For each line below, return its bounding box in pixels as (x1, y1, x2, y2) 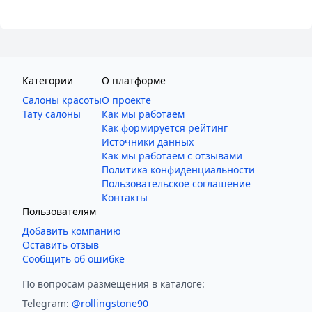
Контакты (102, 191, 148, 205)
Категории (22, 74, 73, 88)
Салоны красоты (22, 93, 102, 107)
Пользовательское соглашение (102, 177, 251, 191)
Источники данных (102, 135, 194, 149)
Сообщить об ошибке (22, 252, 125, 266)
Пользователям (22, 205, 96, 219)
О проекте (102, 93, 151, 107)
